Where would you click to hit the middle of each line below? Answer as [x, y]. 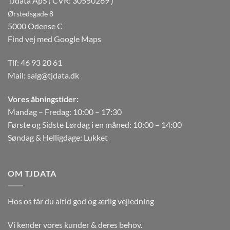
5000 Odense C [35, 26]
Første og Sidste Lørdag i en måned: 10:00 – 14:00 [95, 124]
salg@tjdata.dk [53, 75]
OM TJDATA [32, 173]
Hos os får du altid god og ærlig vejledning [81, 201]
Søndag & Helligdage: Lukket [58, 137]
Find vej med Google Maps [54, 39]
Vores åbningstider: [43, 99]
